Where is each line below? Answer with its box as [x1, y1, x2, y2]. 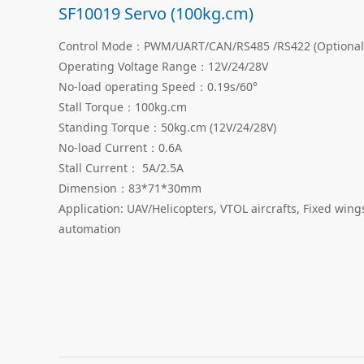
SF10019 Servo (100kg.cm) [58, 2, 253, 24]
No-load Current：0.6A [58, 139, 182, 155]
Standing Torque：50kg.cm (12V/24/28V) [58, 119, 276, 135]
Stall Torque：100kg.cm [58, 98, 187, 115]
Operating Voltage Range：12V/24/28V [58, 58, 268, 74]
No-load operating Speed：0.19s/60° [58, 78, 258, 94]
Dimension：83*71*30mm [58, 180, 201, 196]
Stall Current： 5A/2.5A [58, 159, 184, 175]
